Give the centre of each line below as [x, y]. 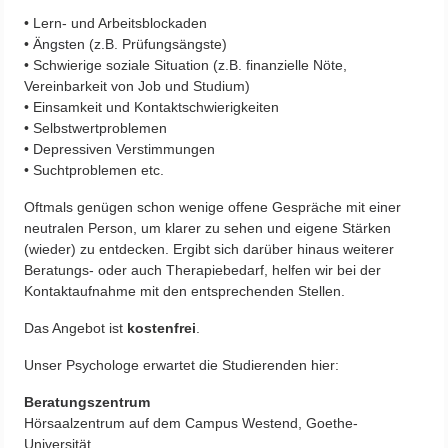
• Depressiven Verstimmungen [119, 148]
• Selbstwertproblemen [95, 127]
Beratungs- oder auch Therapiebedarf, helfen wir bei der [202, 269]
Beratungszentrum [87, 401]
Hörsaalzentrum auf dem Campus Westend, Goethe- [191, 422]
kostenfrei [161, 327]
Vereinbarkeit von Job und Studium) [137, 85]
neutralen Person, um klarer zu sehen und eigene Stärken [207, 227]
